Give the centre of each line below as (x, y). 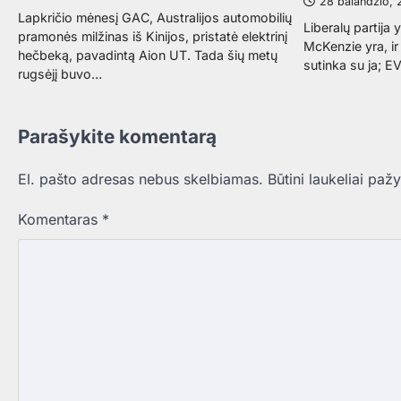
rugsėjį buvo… (60, 74)
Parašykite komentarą (117, 137)
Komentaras (60, 220)
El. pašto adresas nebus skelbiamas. (141, 179)
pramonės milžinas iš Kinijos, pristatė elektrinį (153, 37)
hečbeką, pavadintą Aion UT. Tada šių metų (148, 55)
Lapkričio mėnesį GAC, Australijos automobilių (155, 18)
